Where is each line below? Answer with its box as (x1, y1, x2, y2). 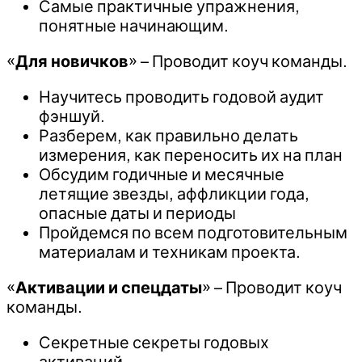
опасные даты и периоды (39, 204, 236, 222)
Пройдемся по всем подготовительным (39, 223, 347, 242)
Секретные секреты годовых (39, 333, 269, 351)
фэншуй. (39, 107, 105, 125)
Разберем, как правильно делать (39, 126, 298, 145)
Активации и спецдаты (15, 278, 202, 297)
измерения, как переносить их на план (39, 145, 343, 164)
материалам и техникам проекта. (39, 242, 301, 261)
